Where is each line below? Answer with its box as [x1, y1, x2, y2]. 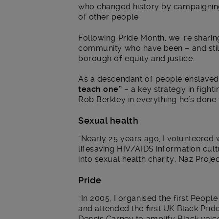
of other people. [78, 12, 140, 22]
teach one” [78, 85, 122, 94]
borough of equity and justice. [78, 53, 195, 63]
